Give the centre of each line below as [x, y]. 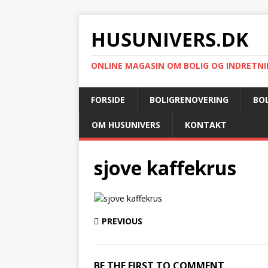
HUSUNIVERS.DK [170, 39]
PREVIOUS [122, 221]
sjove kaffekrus [165, 168]
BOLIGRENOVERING [189, 100]
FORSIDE [108, 100]
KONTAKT [206, 125]
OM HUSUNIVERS [126, 125]
